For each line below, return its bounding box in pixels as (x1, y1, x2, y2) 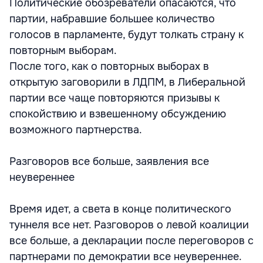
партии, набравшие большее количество (9, 12, 215, 25)
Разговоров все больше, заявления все (9, 155, 209, 168)
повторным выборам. (9, 44, 117, 57)
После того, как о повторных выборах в (9, 60, 209, 73)
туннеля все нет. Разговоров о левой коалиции (9, 218, 249, 231)
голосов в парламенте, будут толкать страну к (9, 28, 244, 41)
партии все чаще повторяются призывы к (9, 92, 220, 104)
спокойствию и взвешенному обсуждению (9, 107, 226, 120)
